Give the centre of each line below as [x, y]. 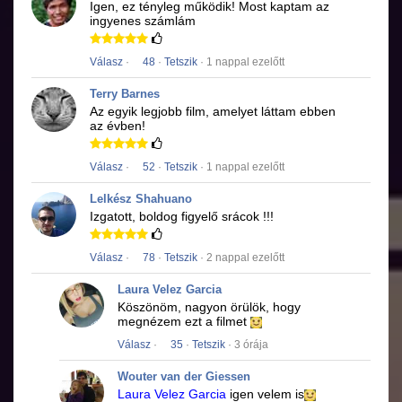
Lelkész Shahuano [141, 199]
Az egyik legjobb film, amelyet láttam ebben [213, 112]
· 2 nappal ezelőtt [241, 258]
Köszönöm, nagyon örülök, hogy [209, 307]
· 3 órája [247, 345]
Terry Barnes [125, 94]
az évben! [118, 126]
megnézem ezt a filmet [184, 322]
